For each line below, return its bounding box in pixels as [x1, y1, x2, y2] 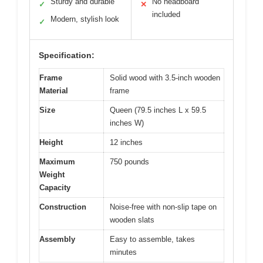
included [152, 9, 180, 19]
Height [39, 137, 63, 147]
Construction [39, 202, 86, 211]
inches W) [110, 118, 144, 127]
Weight [39, 170, 65, 179]
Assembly [39, 234, 75, 244]
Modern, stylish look [50, 14, 119, 23]
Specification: [39, 50, 95, 60]
